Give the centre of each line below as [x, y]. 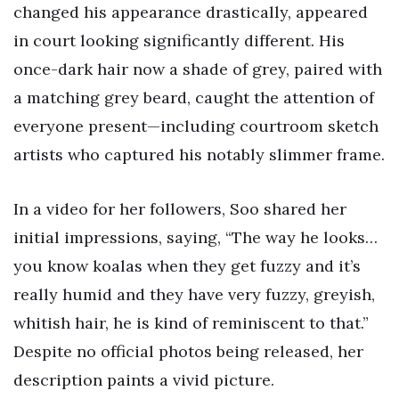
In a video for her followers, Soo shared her [180, 209]
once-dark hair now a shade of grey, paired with [198, 69]
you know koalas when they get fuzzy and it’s [187, 266]
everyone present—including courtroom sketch [196, 126]
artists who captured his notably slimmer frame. [199, 154]
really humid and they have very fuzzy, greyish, [194, 295]
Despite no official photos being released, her [188, 352]
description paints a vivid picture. [144, 380]
